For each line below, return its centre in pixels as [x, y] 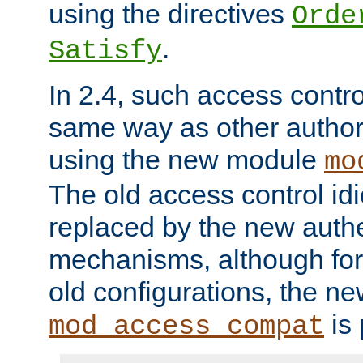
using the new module [186, 160]
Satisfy [105, 51]
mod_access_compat [186, 327]
